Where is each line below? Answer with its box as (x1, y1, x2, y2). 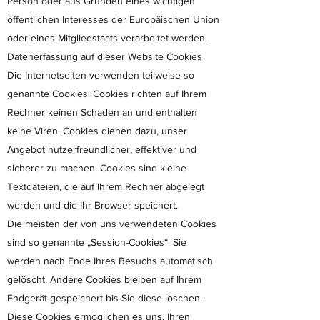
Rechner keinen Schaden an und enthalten (7, 106, 197, 118)
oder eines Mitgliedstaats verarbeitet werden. (7, 32, 207, 44)
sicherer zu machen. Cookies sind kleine (7, 162, 186, 174)
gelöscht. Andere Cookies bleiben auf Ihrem (7, 274, 201, 285)
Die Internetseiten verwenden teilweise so (7, 69, 194, 81)
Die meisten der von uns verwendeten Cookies (7, 218, 216, 229)
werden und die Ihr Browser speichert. (7, 199, 178, 211)
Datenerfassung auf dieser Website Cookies (7, 51, 202, 62)
